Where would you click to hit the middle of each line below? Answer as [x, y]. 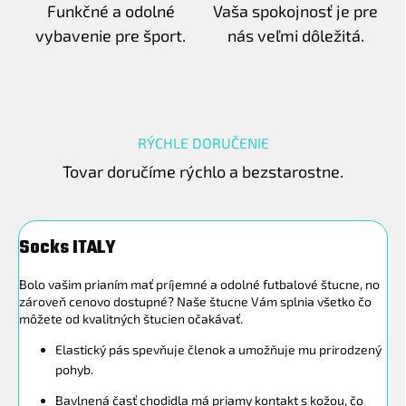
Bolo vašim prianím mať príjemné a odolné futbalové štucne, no [199, 285]
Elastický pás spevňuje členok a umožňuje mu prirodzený [218, 350]
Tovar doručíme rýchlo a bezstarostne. [203, 171]
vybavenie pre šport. [111, 35]
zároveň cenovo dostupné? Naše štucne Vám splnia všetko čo [195, 302]
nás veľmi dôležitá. [295, 35]
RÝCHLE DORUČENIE [203, 142]
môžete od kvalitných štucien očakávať [130, 319]
